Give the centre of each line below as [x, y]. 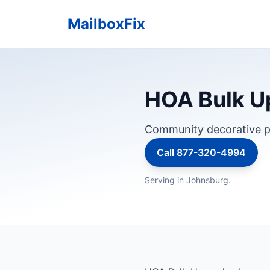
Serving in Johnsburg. [188, 180]
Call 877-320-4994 [201, 152]
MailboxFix [106, 24]
